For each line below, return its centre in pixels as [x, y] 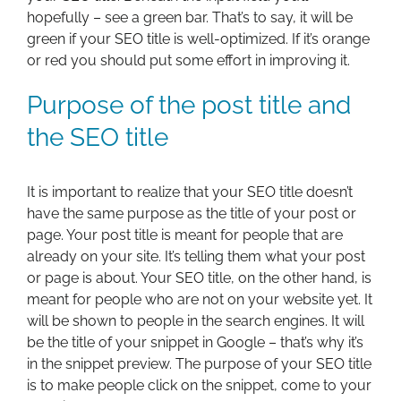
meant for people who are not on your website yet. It [200, 299]
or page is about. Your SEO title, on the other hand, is [199, 277]
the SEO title [98, 138]
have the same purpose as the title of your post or [192, 213]
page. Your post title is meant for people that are [185, 235]
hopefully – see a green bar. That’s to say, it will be [190, 18]
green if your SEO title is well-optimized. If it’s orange [198, 39]
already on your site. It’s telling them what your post [196, 256]
